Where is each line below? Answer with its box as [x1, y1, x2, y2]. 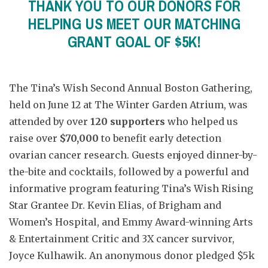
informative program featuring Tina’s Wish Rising [9, 182, 253, 194]
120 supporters [90, 115, 165, 127]
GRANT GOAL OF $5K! [67, 32, 201, 52]
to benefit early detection [99, 132, 221, 144]
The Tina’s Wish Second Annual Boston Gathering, [9, 82, 252, 94]
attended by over [9, 115, 90, 127]
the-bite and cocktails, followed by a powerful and [9, 166, 249, 178]
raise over [9, 132, 60, 144]
